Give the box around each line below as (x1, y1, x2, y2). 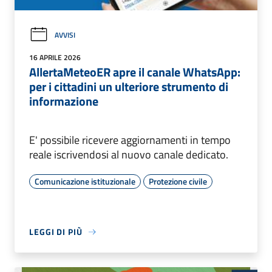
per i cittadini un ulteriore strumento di (29, 77, 228, 97)
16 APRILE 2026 (29, 52, 81, 64)
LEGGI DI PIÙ (29, 225, 83, 239)
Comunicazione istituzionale (35, 175, 135, 188)
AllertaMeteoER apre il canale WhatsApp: (29, 63, 240, 82)
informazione (29, 92, 98, 111)
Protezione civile (149, 175, 207, 188)
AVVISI (55, 29, 75, 41)
